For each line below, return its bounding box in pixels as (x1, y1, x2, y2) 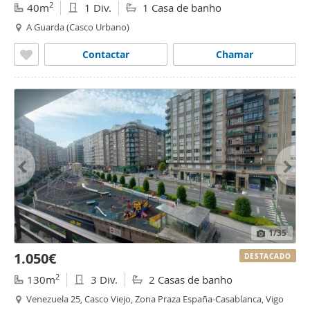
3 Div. (88, 273, 118, 286)
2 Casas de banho (146, 273, 232, 286)
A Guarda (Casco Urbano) (26, 21, 129, 33)
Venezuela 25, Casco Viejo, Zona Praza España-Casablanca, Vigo (26, 293, 284, 305)
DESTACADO (244, 251, 291, 261)
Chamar (216, 48, 253, 61)
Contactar (82, 48, 129, 61)
